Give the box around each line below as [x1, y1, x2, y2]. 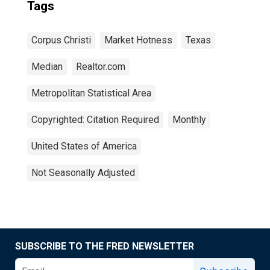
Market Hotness [104, 34, 172, 46]
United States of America [31, 140, 137, 152]
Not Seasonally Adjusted [31, 167, 135, 178]
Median [31, 61, 63, 72]
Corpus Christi [31, 34, 91, 46]
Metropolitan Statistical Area [31, 87, 151, 99]
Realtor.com [76, 61, 125, 72]
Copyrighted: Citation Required [31, 114, 159, 125]
